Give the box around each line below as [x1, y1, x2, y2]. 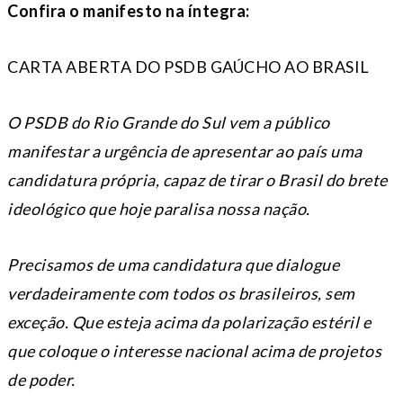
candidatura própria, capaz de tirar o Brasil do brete [7, 170, 388, 191]
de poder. [7, 370, 76, 390]
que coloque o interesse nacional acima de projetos [7, 341, 381, 362]
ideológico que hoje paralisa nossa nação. [7, 199, 310, 219]
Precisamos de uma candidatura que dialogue [7, 255, 339, 275]
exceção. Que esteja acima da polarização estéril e [7, 312, 371, 333]
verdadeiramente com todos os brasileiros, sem [7, 283, 355, 304]
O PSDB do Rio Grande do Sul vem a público [7, 112, 330, 133]
